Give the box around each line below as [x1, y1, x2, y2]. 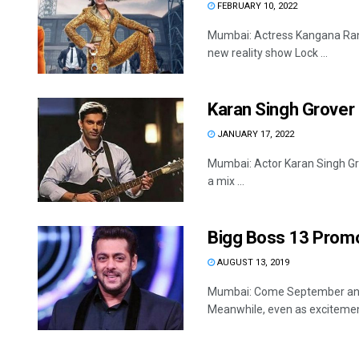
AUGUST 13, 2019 [215, 257, 289, 268]
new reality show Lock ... [208, 46, 328, 59]
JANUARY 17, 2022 [215, 129, 294, 140]
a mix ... [208, 175, 244, 188]
